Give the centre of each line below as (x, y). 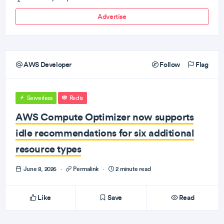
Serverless (39, 98)
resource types (48, 149)
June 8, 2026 (40, 169)
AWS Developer (47, 64)
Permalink (86, 169)
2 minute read (132, 169)
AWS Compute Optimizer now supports (105, 117)
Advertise (112, 16)
